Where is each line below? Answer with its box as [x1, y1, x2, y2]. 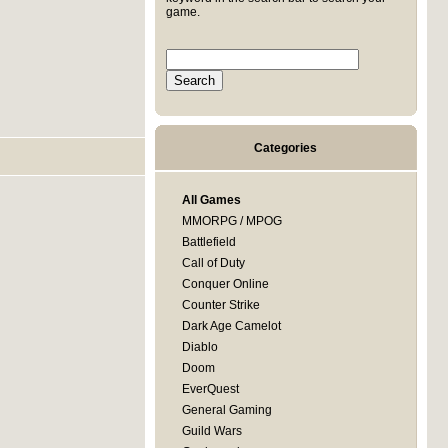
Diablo [181, 340, 218, 354]
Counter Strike [181, 298, 260, 312]
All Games [181, 193, 241, 207]
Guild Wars [181, 424, 242, 438]
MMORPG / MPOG [181, 214, 282, 228]
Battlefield [181, 235, 236, 249]
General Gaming [181, 403, 272, 417]
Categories [254, 141, 317, 155]
